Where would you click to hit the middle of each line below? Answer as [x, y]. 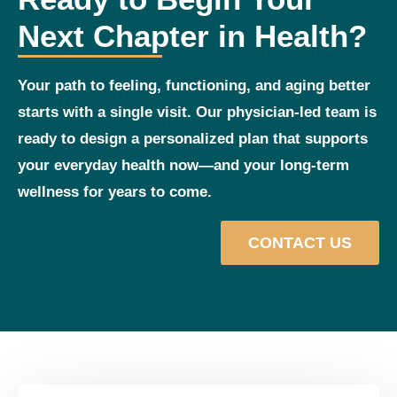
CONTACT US [300, 243]
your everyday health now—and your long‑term [183, 166]
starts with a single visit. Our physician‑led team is [197, 113]
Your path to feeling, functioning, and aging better [194, 86]
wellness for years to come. [115, 192]
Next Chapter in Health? [192, 36]
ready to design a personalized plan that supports [193, 139]
